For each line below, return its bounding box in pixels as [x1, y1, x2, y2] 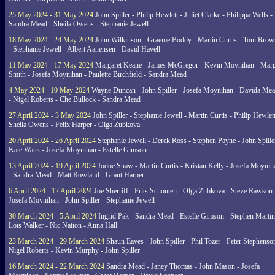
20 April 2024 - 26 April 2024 [9, 136, 96, 145]
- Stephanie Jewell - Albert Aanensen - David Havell [9, 45, 160, 53]
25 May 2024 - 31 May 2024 [9, 10, 93, 19]
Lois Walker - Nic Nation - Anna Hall [9, 221, 117, 230]
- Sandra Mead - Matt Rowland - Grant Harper [9, 171, 144, 179]
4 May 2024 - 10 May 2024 [9, 86, 90, 95]
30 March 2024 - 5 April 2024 [9, 212, 96, 220]
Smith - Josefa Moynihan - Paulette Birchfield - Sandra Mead [9, 70, 187, 79]
